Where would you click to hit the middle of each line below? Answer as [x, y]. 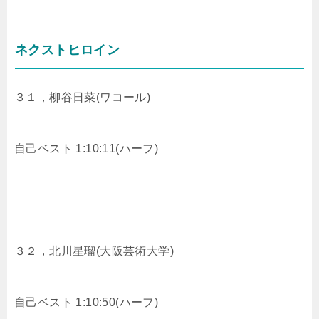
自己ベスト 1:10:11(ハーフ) [87, 148]
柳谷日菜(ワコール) [100, 97]
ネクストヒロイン [68, 49]
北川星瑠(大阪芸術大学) [112, 251]
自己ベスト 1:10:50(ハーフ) [87, 302]
